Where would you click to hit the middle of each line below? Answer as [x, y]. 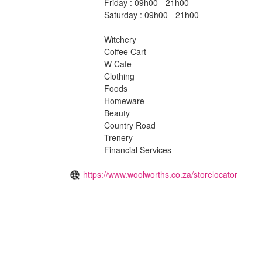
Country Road [130, 125]
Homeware [124, 100]
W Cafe [118, 63]
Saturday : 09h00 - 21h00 [151, 14]
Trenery [118, 137]
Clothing [119, 76]
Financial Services [138, 149]
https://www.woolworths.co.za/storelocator [160, 174]
